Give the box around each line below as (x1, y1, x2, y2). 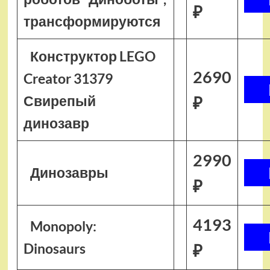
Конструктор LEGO (30, 48, 156, 64)
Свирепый (23, 92, 96, 109)
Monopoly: (30, 218, 97, 234)
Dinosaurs (23, 240, 86, 257)
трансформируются (23, 13, 160, 30)
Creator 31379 (23, 70, 113, 87)
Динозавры (30, 164, 109, 181)
